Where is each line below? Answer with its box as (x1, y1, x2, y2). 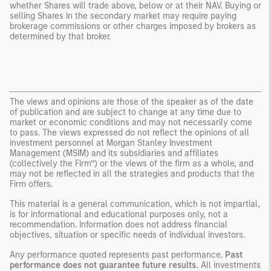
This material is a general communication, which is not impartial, (10, 198, 260, 209)
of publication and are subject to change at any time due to (10, 106, 241, 117)
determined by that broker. (10, 31, 111, 42)
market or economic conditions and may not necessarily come (10, 117, 252, 128)
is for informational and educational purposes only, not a (10, 209, 228, 220)
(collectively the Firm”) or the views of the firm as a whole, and (10, 158, 253, 169)
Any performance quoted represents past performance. (10, 249, 225, 260)
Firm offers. (10, 178, 53, 189)
